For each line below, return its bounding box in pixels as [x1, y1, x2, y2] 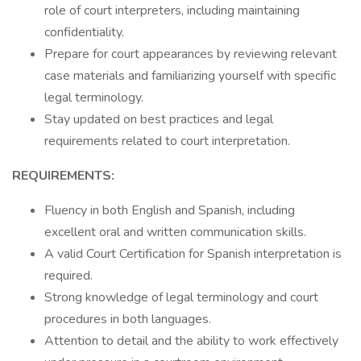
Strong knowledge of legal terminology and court [44, 288, 318, 306]
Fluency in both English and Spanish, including [44, 201, 295, 219]
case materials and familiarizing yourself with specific [44, 67, 336, 85]
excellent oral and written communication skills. [44, 223, 306, 241]
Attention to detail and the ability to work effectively [44, 332, 338, 350]
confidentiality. [44, 23, 124, 41]
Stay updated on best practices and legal [44, 110, 273, 128]
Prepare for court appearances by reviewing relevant [44, 45, 337, 63]
